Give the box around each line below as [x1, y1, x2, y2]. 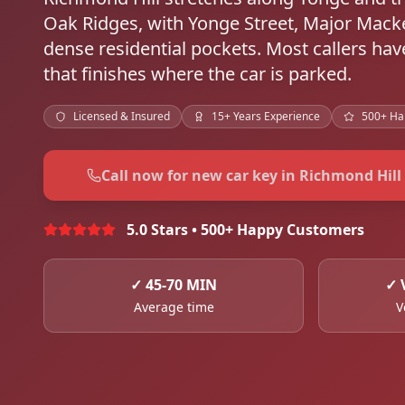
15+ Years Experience [212, 108, 320, 124]
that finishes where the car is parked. [43, 61, 352, 86]
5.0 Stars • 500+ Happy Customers [127, 220, 364, 240]
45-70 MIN [146, 275, 217, 295]
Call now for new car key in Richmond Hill [101, 165, 401, 185]
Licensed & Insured [73, 108, 170, 124]
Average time [133, 298, 214, 316]
